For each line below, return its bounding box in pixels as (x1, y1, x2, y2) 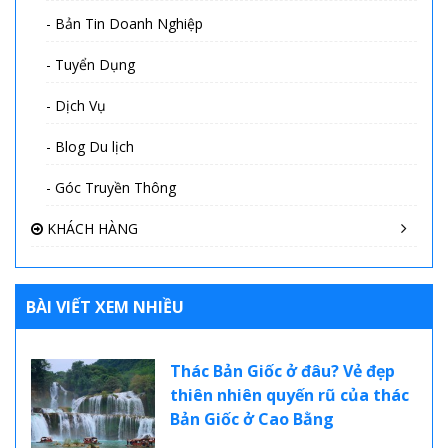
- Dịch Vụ (46, 96, 106, 116)
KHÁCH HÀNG (43, 219, 138, 239)
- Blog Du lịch (46, 137, 134, 157)
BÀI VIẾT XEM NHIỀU (26, 296, 184, 319)
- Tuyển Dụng (46, 55, 135, 75)
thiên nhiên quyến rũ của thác (169, 384, 409, 407)
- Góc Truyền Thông (46, 178, 176, 198)
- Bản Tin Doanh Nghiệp (46, 14, 203, 34)
